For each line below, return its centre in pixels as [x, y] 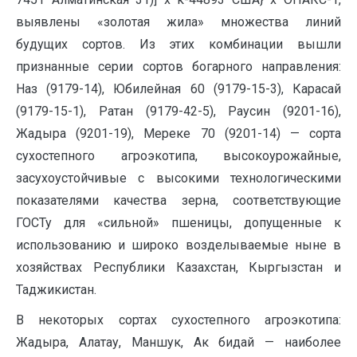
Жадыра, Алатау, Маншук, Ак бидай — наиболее [178, 342]
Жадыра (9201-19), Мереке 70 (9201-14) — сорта [178, 133]
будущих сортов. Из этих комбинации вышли [178, 44]
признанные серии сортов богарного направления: [178, 67]
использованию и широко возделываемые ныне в [178, 245]
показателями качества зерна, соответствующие [178, 200]
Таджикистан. [56, 290]
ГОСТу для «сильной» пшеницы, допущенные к [178, 223]
